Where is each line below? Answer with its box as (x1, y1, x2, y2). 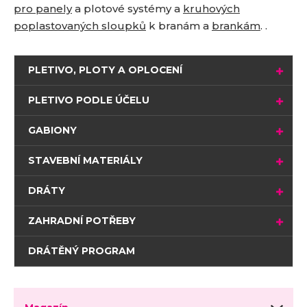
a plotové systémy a (72, 2, 183, 16)
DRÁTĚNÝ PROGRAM (27, 245, 135, 258)
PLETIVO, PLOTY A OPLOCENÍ (27, 64, 182, 77)
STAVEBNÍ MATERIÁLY (27, 154, 143, 167)
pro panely (14, 2, 72, 16)
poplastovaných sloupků (14, 19, 146, 33)
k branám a (146, 19, 212, 33)
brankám (212, 19, 260, 33)
